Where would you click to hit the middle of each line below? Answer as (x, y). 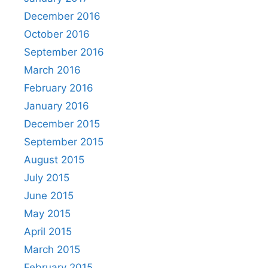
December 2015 (62, 124)
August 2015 (54, 160)
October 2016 (57, 34)
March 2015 (52, 249)
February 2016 (59, 88)
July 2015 (47, 178)
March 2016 (52, 70)
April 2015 (48, 232)
